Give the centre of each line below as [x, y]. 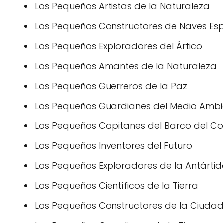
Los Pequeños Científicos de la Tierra [116, 185]
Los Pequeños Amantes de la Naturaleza [126, 66]
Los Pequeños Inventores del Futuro [113, 146]
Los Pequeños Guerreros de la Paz [111, 86]
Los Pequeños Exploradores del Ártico [118, 46]
